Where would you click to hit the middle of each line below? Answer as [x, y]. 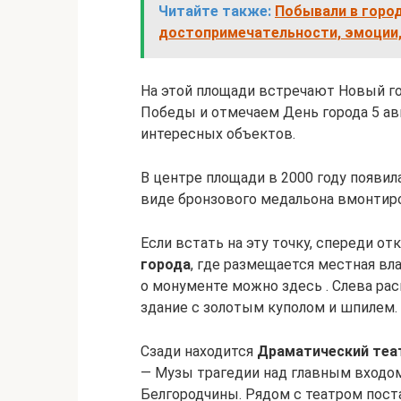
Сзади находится [199, 351]
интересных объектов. [218, 134]
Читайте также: [215, 11]
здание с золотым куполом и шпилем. [269, 307]
